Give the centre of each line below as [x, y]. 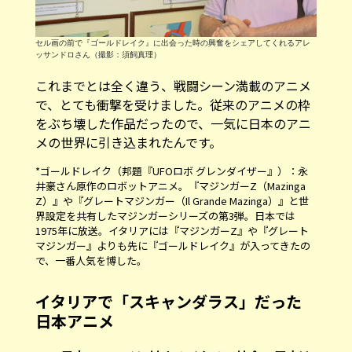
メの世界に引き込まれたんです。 [128, 142]
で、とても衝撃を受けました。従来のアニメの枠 [172, 104]
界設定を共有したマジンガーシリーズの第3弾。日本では [165, 215]
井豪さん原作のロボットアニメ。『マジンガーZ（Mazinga [170, 185]
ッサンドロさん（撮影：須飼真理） [98, 55]
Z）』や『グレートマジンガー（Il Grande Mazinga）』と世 [172, 200]
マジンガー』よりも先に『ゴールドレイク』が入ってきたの [172, 245]
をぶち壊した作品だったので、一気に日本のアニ [173, 123]
